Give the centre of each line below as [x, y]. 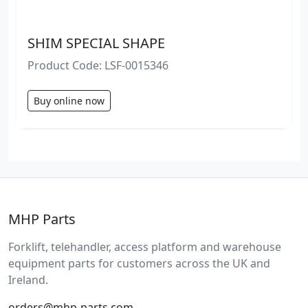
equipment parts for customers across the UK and [139, 263]
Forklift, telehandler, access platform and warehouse [145, 246]
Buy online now [69, 100]
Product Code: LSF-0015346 [98, 65]
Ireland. [28, 279]
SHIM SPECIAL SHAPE [96, 43]
